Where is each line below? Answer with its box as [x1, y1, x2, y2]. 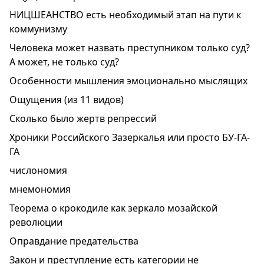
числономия [9, 164, 67, 177]
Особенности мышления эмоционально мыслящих [9, 74, 247, 87]
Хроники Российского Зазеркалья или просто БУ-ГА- [9, 131, 250, 144]
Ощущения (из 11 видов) [9, 93, 124, 106]
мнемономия [9, 183, 71, 196]
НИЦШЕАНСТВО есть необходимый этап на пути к [9, 8, 241, 21]
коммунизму [9, 22, 67, 35]
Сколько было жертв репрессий [9, 112, 157, 125]
